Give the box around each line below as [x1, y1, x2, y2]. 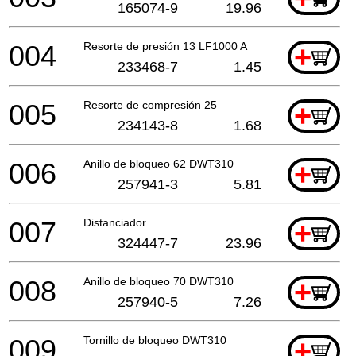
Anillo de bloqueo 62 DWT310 [83, 157, 234, 170]
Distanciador [83, 215, 146, 229]
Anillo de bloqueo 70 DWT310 [83, 274, 234, 288]
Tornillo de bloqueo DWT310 [83, 333, 226, 346]
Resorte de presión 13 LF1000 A [83, 39, 247, 52]
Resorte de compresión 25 [83, 98, 217, 111]
